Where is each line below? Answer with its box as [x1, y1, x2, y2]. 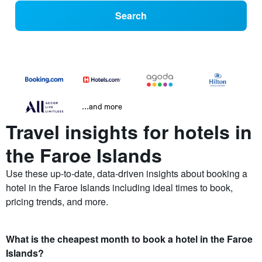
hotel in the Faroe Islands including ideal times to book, [6, 181, 233, 195]
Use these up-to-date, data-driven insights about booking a [6, 167, 247, 181]
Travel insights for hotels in [6, 118, 252, 146]
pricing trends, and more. [6, 195, 108, 209]
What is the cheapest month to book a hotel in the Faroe [6, 232, 253, 246]
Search [115, 9, 147, 23]
